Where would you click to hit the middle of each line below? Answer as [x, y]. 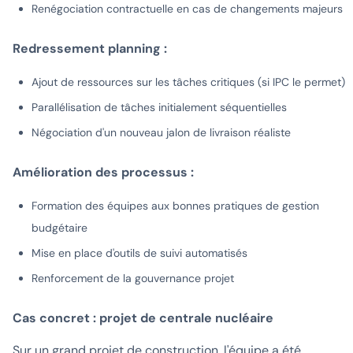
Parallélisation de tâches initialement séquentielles [159, 108]
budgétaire [59, 228]
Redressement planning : [90, 49]
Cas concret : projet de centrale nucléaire [143, 318]
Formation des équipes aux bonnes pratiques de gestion [175, 206]
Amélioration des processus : [103, 173]
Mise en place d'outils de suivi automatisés [139, 253]
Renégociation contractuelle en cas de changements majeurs [187, 9]
